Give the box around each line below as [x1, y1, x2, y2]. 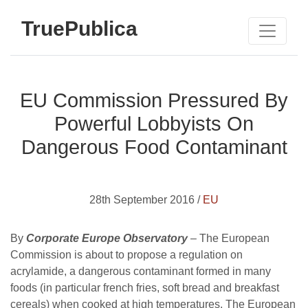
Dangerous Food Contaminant [21, 136, 287, 158]
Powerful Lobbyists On [54, 113, 254, 135]
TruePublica [21, 16, 137, 40]
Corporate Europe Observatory [26, 232, 188, 244]
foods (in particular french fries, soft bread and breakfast [10, 282, 279, 294]
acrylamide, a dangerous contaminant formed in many [10, 265, 271, 277]
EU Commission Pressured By [20, 89, 288, 111]
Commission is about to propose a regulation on [10, 249, 243, 261]
